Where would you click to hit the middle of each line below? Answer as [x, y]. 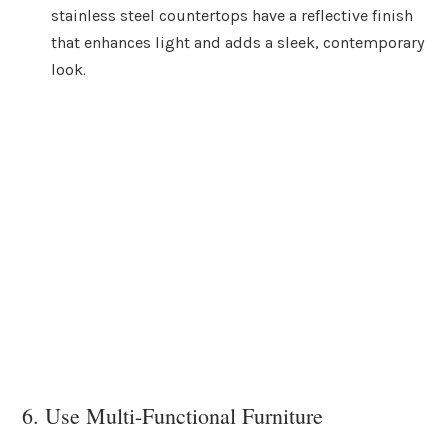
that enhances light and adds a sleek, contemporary [238, 43]
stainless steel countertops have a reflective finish [232, 16]
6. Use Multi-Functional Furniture [172, 416]
